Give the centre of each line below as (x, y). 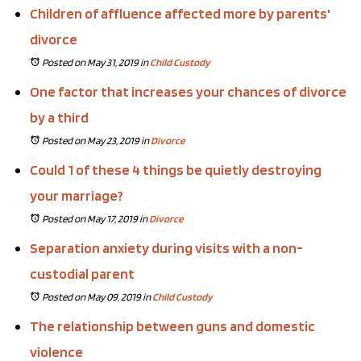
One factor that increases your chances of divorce (188, 91)
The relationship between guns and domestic (172, 326)
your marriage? (77, 195)
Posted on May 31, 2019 (90, 62)
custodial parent (82, 273)
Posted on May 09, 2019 (91, 297)
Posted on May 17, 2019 (90, 218)
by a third (59, 117)
